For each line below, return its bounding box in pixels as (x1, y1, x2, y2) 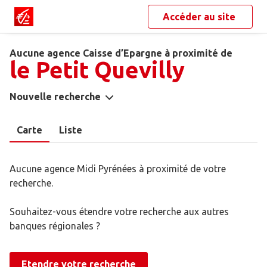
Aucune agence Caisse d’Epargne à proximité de (10, 48, 232, 58)
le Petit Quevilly (10, 57, 185, 82)
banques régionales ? (10, 221, 100, 232)
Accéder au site (163, 11, 238, 22)
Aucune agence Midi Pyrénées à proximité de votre (10, 163, 226, 175)
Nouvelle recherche (10, 91, 101, 103)
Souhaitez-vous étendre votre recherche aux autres (10, 206, 229, 218)
